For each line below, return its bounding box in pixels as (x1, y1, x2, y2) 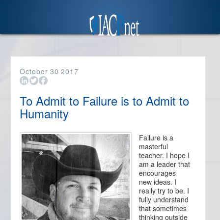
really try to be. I (139, 186, 190, 195)
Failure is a (139, 133, 174, 142)
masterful (139, 141, 168, 151)
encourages (139, 168, 176, 178)
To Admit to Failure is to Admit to (20, 92, 190, 109)
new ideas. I (139, 177, 177, 187)
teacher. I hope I (139, 150, 190, 160)
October (20, 66, 49, 76)
